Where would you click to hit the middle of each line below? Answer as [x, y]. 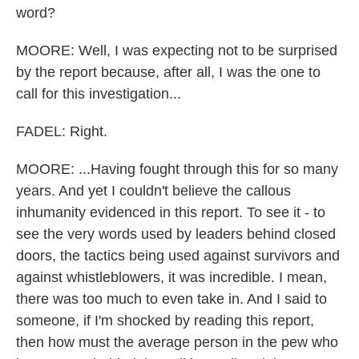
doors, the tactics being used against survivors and [178, 256]
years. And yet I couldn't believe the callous [153, 191]
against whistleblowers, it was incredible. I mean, [171, 277]
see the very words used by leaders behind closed [176, 234]
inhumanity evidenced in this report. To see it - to [171, 212]
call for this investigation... [99, 94]
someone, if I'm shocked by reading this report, [165, 321]
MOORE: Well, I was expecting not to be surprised [177, 50]
